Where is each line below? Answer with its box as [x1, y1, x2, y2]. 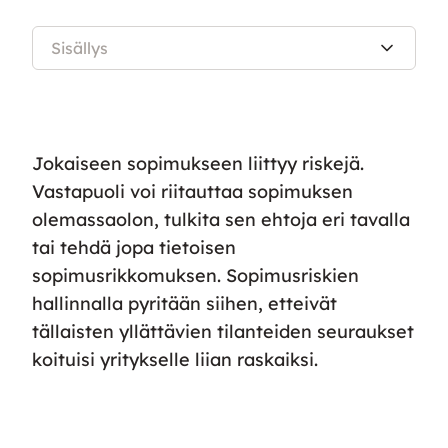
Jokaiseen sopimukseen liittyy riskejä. [32, 152, 364, 175]
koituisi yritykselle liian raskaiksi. [32, 348, 318, 371]
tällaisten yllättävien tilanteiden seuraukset [32, 320, 414, 343]
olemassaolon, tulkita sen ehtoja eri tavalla [32, 208, 410, 231]
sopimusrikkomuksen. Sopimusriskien [32, 264, 359, 287]
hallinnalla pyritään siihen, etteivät [32, 292, 337, 315]
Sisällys [51, 38, 108, 58]
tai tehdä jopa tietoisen [32, 236, 236, 259]
